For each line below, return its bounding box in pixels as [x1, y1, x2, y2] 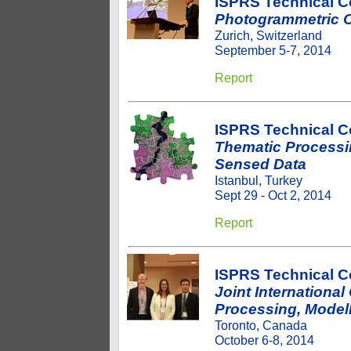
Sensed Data [215, 156, 306, 172]
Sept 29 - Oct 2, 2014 [215, 188, 331, 202]
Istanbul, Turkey [215, 173, 302, 187]
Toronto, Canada [215, 318, 307, 332]
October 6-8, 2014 [215, 333, 314, 347]
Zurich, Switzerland [215, 28, 322, 42]
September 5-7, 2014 [215, 43, 331, 57]
